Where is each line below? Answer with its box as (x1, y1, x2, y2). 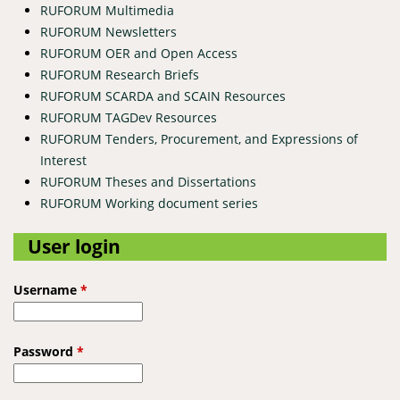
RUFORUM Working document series (40, 194, 258, 212)
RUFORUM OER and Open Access (40, 44, 237, 62)
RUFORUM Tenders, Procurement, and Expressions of (40, 129, 358, 147)
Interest (40, 151, 87, 169)
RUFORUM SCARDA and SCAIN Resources (40, 87, 286, 104)
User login (27, 233, 121, 259)
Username (13, 280, 80, 298)
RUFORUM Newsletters (40, 22, 177, 40)
